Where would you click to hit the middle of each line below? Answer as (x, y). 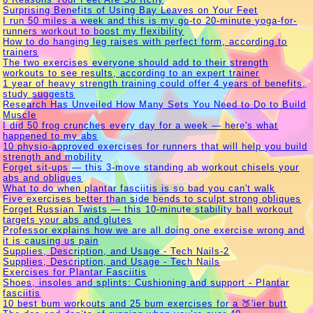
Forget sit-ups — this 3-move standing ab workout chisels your (151, 168)
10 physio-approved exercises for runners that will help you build (155, 147)
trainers (21, 52)
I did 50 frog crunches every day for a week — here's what (141, 126)
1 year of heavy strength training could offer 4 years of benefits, (155, 84)
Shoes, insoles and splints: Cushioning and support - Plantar (146, 283)
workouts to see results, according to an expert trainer (131, 73)
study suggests (39, 94)
